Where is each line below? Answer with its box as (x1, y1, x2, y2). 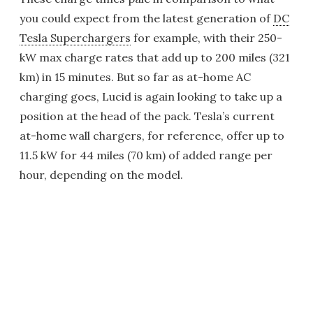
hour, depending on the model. (20, 168, 183, 182)
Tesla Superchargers (20, 31, 131, 45)
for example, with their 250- (131, 31, 282, 45)
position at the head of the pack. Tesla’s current (20, 109, 275, 123)
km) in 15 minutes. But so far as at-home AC (20, 70, 251, 84)
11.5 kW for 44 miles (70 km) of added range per (20, 148, 272, 162)
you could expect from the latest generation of (20, 11, 273, 25)
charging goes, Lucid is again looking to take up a (20, 89, 282, 103)
